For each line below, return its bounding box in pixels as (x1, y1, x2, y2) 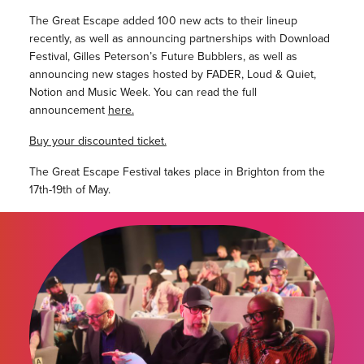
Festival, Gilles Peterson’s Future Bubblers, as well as (28, 48, 297, 66)
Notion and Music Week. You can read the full (28, 84, 257, 102)
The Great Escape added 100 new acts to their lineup (28, 12, 297, 30)
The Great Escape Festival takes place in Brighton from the (28, 163, 325, 181)
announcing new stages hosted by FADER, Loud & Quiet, (28, 66, 316, 84)
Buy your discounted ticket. (28, 132, 167, 150)
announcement (28, 102, 108, 119)
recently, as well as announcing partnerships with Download (28, 30, 330, 48)
